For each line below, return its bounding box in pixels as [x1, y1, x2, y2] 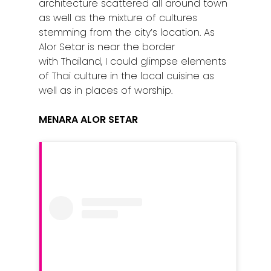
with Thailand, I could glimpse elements [39, 54, 227, 68]
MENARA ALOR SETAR [39, 112, 139, 126]
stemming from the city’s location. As [39, 25, 215, 39]
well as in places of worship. [39, 83, 173, 97]
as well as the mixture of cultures [39, 10, 198, 25]
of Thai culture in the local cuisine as [39, 68, 215, 83]
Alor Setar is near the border [39, 39, 175, 54]
